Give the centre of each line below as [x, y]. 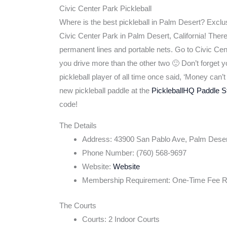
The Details [78, 126]
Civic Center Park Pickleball [105, 9]
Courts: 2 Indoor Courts [121, 219]
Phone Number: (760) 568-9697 [134, 153]
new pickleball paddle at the [105, 91]
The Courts [78, 205]
